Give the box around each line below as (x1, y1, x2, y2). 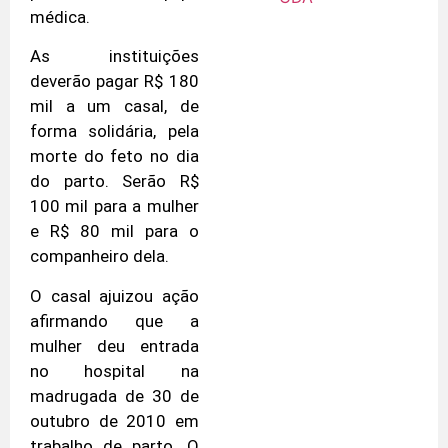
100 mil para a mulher (30, 196, 199, 217)
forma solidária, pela (30, 121, 199, 142)
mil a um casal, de (30, 96, 199, 117)
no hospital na (30, 360, 199, 381)
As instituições (30, 46, 199, 67)
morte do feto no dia (30, 146, 199, 167)
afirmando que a (30, 310, 199, 331)
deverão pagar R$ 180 (30, 71, 199, 92)
